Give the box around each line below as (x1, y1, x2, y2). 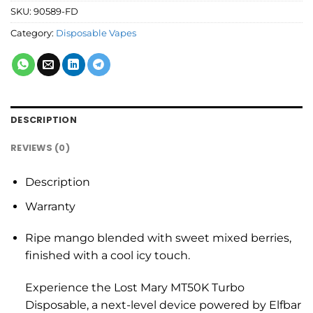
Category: (10, 27, 56, 38)
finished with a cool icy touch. (24, 249, 190, 263)
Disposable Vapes (56, 27, 136, 38)
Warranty (24, 199, 75, 213)
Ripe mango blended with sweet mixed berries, (24, 231, 291, 245)
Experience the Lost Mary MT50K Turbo (24, 281, 245, 295)
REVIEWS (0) (10, 141, 70, 154)
